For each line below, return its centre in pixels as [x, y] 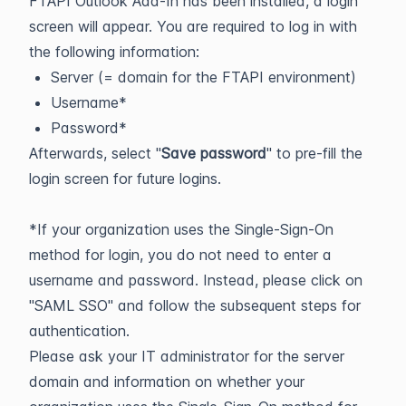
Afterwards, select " [95, 153]
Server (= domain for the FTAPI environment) [203, 77]
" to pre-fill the [314, 153]
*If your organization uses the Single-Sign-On [181, 229]
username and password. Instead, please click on [196, 280]
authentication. [79, 331]
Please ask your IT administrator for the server [187, 356]
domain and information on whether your [167, 382]
